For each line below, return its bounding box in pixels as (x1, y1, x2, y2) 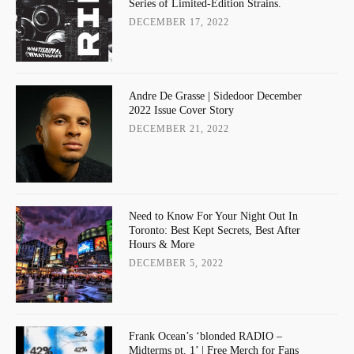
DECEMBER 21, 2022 (128, 122, 229, 134)
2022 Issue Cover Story (128, 104, 234, 116)
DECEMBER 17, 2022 (128, 17, 229, 28)
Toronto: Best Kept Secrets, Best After (128, 224, 300, 236)
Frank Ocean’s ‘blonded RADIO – (128, 330, 282, 343)
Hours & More (128, 238, 194, 250)
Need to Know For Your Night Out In (128, 209, 298, 222)
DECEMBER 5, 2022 (128, 257, 224, 269)
